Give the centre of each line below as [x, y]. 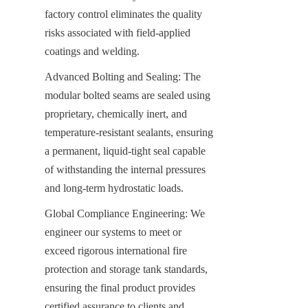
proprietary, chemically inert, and [116, 113]
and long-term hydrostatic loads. [114, 188]
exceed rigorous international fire [116, 250]
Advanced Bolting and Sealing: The [123, 76]
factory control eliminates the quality [123, 14]
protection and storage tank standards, [126, 269]
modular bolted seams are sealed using [128, 95]
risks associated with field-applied [118, 32]
